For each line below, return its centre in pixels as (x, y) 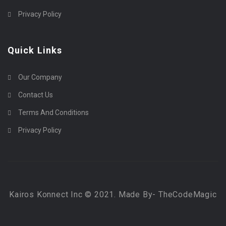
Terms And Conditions (53, 112)
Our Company (40, 77)
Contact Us (36, 95)
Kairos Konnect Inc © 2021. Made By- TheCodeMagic (113, 194)
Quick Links (35, 50)
